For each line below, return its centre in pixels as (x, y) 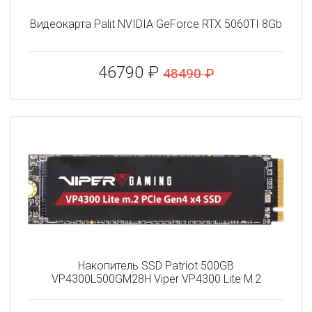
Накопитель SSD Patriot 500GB (156, 266)
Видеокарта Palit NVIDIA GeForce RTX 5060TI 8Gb (156, 24)
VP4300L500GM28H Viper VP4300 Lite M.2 (156, 279)
